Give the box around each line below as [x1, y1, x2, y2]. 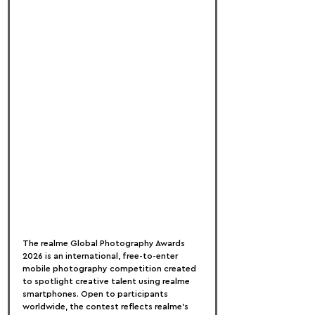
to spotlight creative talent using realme [22, 277, 192, 285]
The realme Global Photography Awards [22, 239, 187, 247]
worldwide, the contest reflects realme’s [22, 302, 191, 311]
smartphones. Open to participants [22, 290, 170, 298]
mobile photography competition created [22, 264, 198, 273]
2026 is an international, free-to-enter [22, 252, 180, 260]
